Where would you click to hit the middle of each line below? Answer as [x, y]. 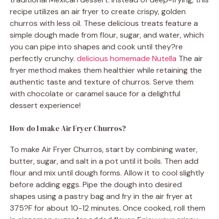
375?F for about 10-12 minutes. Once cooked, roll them [108, 208]
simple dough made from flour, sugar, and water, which [107, 35]
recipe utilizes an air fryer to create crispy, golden [98, 12]
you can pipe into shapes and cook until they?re [96, 47]
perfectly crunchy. [43, 59]
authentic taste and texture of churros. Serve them [102, 82]
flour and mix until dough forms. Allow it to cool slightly [107, 173]
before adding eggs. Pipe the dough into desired [96, 185]
